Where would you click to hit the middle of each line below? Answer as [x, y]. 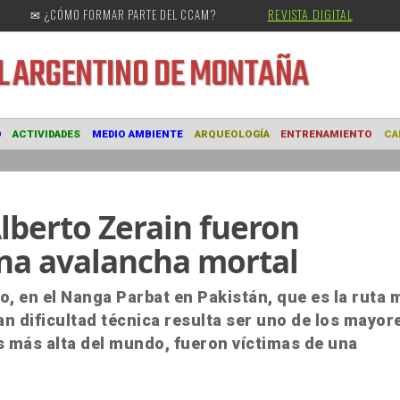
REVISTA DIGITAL [310, 14]
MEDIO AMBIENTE [197, 149]
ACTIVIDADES [96, 149]
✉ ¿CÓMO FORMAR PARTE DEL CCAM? [123, 14]
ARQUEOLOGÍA [302, 149]
